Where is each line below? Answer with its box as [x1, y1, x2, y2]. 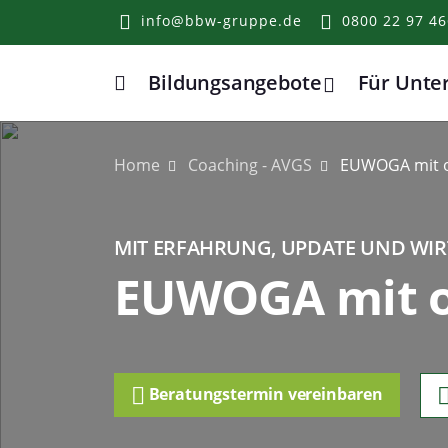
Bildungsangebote [148, 69, 322, 96]
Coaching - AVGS [188, 154, 312, 176]
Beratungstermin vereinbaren [144, 383, 383, 406]
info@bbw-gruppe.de [141, 11, 302, 30]
